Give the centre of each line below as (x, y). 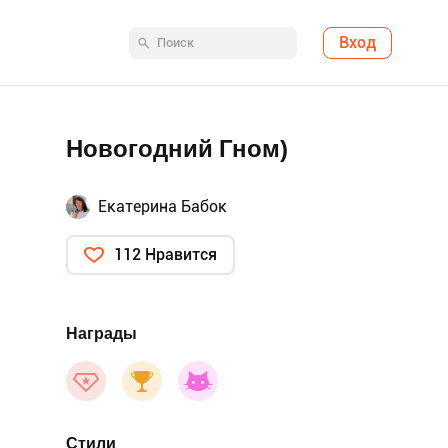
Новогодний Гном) (177, 149)
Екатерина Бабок (162, 206)
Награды (101, 333)
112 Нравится (165, 254)
